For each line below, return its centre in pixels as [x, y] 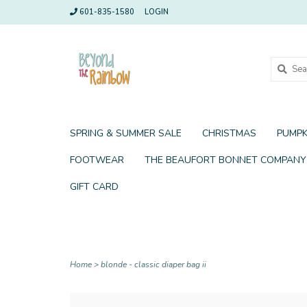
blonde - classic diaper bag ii [153, 265]
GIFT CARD [94, 187]
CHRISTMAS [229, 133]
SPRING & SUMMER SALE [126, 133]
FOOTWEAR [97, 160]
